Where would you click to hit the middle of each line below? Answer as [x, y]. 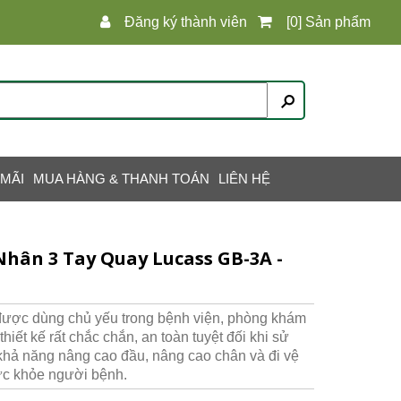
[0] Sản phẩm [328, 22]
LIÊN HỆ [244, 179]
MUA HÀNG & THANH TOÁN [121, 179]
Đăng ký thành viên [186, 22]
